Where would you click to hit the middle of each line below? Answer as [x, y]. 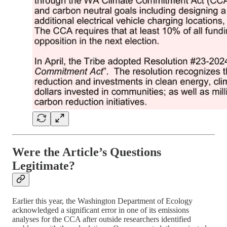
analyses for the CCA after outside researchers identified [102, 219]
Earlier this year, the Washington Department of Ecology [102, 201]
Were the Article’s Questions [87, 152]
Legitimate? [44, 166]
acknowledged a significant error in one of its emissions [101, 210]
